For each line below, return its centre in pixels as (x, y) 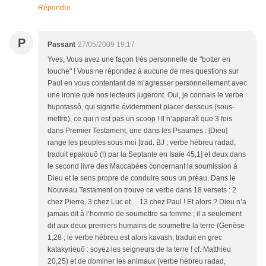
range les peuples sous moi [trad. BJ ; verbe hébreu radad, (142, 142)
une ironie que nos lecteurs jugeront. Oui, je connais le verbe (145, 95)
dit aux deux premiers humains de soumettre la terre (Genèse (146, 225)
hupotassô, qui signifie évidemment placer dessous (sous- (141, 107)
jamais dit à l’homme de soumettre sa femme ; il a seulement (145, 213)
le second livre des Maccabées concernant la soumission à (142, 166)
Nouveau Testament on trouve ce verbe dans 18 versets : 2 (142, 190)
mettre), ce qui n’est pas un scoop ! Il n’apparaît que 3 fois (140, 118)
